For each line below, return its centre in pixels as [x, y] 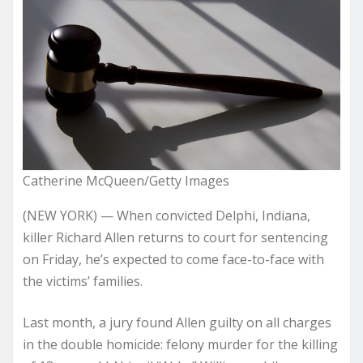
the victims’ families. [83, 281]
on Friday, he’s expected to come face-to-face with [173, 259]
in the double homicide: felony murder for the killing [180, 344]
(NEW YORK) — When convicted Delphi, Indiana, [167, 215]
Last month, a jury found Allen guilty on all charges [177, 322]
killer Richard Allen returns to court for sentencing [175, 237]
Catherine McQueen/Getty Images [126, 180]
